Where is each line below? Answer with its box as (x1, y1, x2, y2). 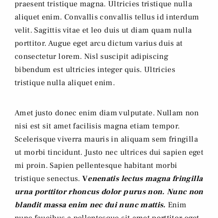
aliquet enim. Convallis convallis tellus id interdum (15, 12, 200, 22)
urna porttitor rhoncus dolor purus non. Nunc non (15, 187, 203, 197)
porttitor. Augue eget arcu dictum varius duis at (15, 38, 183, 49)
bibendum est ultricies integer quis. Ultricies (15, 65, 176, 75)
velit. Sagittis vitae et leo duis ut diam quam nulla (15, 25, 192, 36)
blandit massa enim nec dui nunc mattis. (15, 200, 166, 210)
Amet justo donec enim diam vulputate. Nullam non (15, 108, 199, 118)
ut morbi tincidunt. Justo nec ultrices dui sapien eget (15, 147, 203, 158)
